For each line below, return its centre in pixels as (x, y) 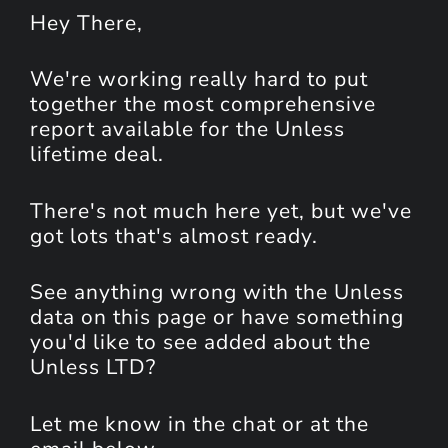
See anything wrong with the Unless (217, 292)
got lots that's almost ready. (174, 235)
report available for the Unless (187, 129)
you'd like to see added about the (200, 342)
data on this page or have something (217, 317)
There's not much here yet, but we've (221, 210)
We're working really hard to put (199, 79)
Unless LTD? (93, 367)
